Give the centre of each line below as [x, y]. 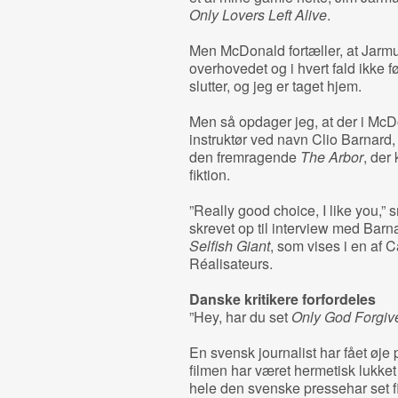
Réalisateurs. [231, 263]
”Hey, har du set [240, 317]
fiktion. [209, 175]
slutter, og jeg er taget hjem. [275, 86]
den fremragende [244, 157]
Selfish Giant [229, 246]
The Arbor [331, 157]
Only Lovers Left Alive [258, 15]
